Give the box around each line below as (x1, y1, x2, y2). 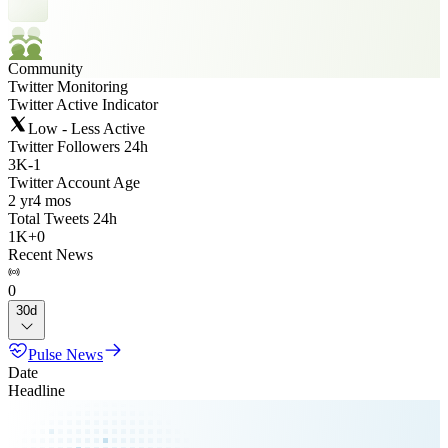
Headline (8, 382, 65, 399)
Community (8, 60, 83, 77)
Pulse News (28, 346, 103, 363)
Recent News (8, 246, 93, 263)
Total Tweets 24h (8, 210, 117, 227)
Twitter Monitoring (8, 78, 128, 95)
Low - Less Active (28, 120, 145, 137)
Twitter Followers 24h (8, 138, 148, 155)
